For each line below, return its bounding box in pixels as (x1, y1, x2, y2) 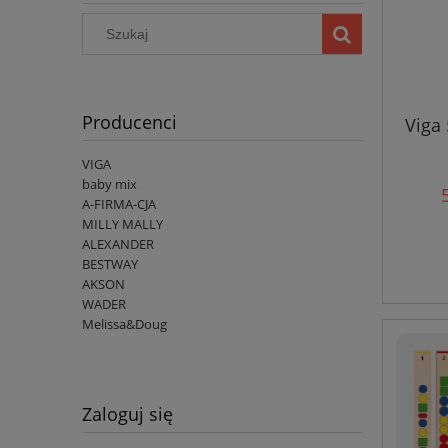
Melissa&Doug (82, 315, 167, 334)
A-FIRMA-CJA (82, 195, 156, 214)
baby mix (82, 175, 137, 194)
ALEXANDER (82, 235, 154, 254)
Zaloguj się (82, 402, 173, 427)
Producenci (82, 110, 177, 135)
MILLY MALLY (82, 215, 163, 234)
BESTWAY (82, 255, 138, 274)
